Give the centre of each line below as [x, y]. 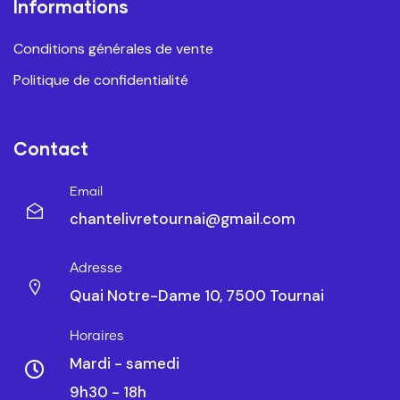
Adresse [96, 269]
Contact [51, 149]
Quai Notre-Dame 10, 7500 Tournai [197, 296]
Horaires [97, 337]
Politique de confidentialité [101, 80]
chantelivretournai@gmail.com [183, 219]
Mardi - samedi [125, 364]
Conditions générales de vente [113, 49]
